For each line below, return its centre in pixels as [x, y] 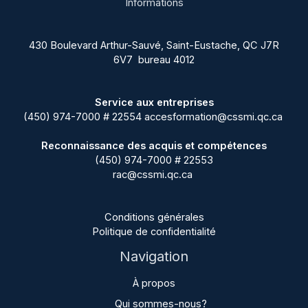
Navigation [154, 256]
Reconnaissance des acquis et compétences [154, 146]
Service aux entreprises [154, 103]
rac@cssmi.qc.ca [153, 175]
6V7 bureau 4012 [154, 60]
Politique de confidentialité [154, 231]
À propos [154, 283]
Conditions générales [154, 217]
